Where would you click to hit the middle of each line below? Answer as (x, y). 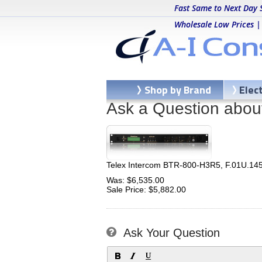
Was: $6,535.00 (135, 180)
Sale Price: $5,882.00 (146, 189)
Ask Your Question (172, 233)
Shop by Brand (178, 90)
